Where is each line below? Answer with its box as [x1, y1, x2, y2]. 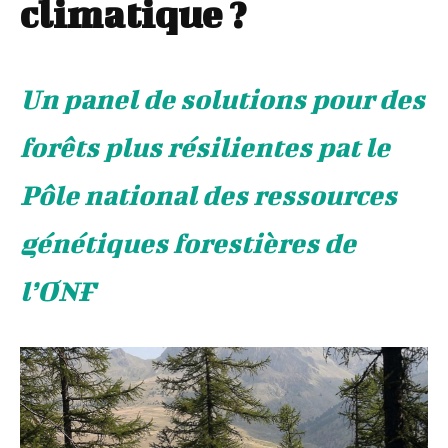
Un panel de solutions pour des [20, 83, 425, 115]
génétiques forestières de [20, 227, 356, 259]
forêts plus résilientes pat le [20, 131, 390, 163]
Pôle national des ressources [20, 179, 397, 211]
